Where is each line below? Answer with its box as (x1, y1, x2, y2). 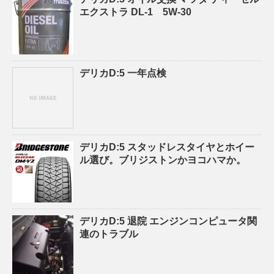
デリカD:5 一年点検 (80, 67, 166, 78)
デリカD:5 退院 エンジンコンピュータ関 (80, 215, 257, 226)
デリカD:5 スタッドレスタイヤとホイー (80, 141, 254, 152)
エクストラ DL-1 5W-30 (80, 6, 191, 17)
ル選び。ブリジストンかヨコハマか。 (80, 154, 246, 165)
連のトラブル (80, 228, 138, 239)
